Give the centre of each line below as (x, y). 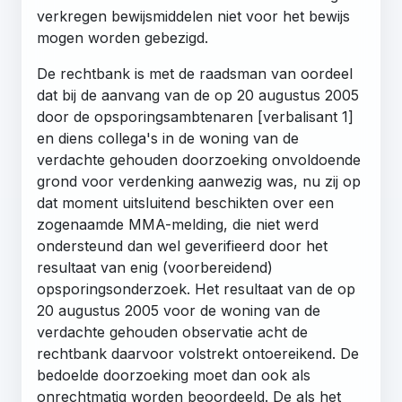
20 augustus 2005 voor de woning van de (179, 310)
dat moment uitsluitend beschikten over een (185, 202)
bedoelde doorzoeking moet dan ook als (174, 375)
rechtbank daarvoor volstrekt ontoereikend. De (198, 353)
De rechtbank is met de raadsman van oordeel (195, 73)
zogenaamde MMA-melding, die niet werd (178, 224)
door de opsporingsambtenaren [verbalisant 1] (195, 116)
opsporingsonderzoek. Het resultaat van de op (196, 288)
